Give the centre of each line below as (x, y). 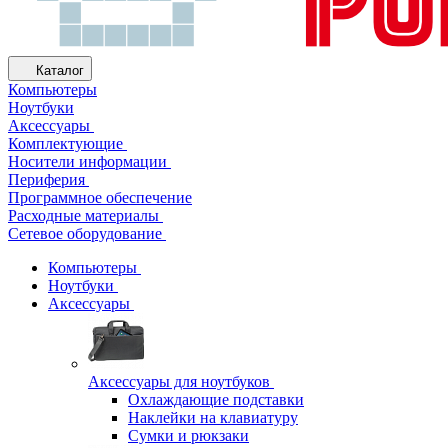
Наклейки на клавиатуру (213, 417)
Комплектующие (65, 143)
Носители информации (87, 161)
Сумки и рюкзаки (188, 435)
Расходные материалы (83, 215)
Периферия (46, 179)
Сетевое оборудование (85, 233)
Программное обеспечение (100, 197)
